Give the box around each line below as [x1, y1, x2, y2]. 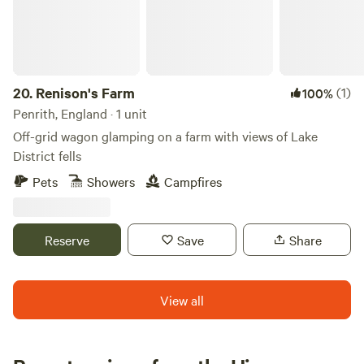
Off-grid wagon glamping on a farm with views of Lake [13, 127, 318, 145]
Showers [87, 172, 135, 190]
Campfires [164, 172, 222, 190]
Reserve [45, 231, 90, 249]
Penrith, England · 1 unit [13, 104, 147, 122]
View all [160, 291, 204, 309]
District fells [13, 146, 81, 164]
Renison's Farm [36, 83, 135, 102]
